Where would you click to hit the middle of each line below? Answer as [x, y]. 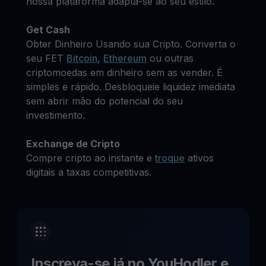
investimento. [56, 115]
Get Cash [48, 30]
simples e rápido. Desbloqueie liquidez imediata [131, 87]
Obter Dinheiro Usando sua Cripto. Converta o [131, 44]
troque [170, 158]
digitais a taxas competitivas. [89, 172]
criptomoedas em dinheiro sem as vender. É [125, 72]
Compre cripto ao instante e [91, 158]
